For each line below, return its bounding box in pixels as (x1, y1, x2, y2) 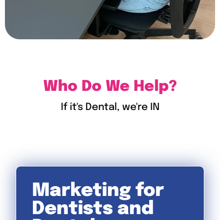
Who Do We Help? (43, 79, 177, 95)
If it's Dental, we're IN (60, 102, 160, 113)
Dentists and (32, 200, 154, 219)
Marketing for (32, 182, 164, 201)
